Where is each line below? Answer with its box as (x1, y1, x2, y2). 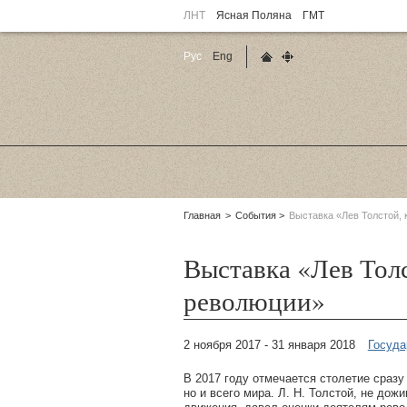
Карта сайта (277, 68, 341, 81)
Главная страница (256, 68, 351, 81)
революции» (184, 282, 325, 318)
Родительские (165, 209, 243, 223)
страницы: (165, 223, 221, 238)
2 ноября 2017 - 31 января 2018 (184, 337, 359, 352)
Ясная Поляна (216, 9, 292, 22)
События (235, 209, 277, 221)
